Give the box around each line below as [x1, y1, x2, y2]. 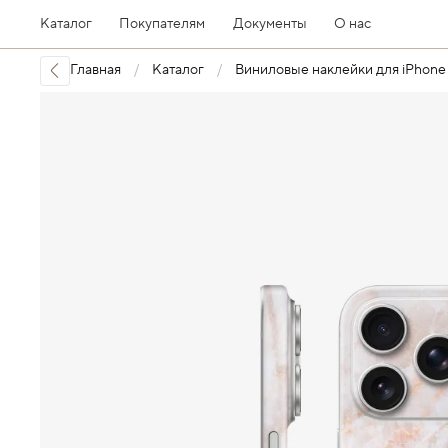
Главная [70, 61, 121, 80]
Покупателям [119, 15, 206, 33]
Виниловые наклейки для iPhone [235, 61, 446, 80]
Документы [232, 15, 307, 33]
